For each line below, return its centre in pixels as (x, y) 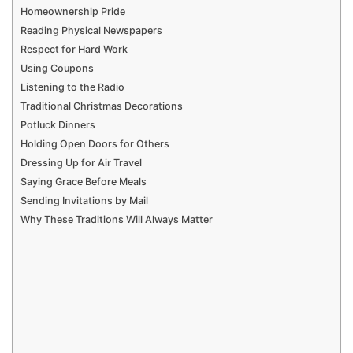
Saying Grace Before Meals (84, 181)
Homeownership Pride (73, 11)
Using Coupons (57, 68)
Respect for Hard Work (74, 49)
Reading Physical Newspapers (91, 30)
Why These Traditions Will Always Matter (117, 219)
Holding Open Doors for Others (95, 143)
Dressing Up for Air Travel (81, 162)
